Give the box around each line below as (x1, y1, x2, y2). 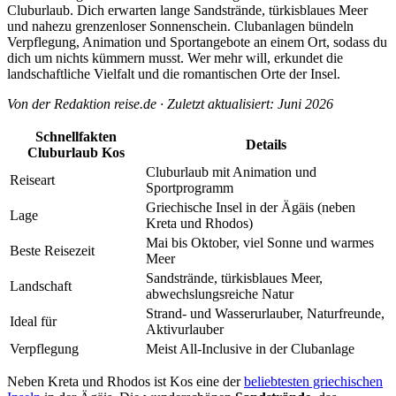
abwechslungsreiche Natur (146, 286, 293, 301)
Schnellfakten (35, 128, 117, 144)
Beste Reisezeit (10, 242, 95, 258)
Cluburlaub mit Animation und (146, 164, 316, 179)
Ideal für (10, 313, 57, 329)
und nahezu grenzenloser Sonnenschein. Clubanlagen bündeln (7, 18, 354, 34)
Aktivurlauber (146, 321, 224, 337)
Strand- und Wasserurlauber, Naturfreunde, (146, 305, 385, 321)
